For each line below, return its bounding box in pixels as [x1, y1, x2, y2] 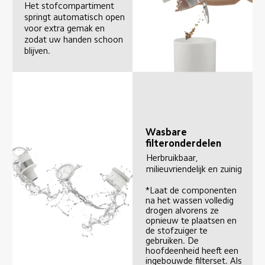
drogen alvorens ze [146, 206, 222, 215]
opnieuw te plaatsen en [146, 216, 240, 225]
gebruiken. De [146, 236, 202, 245]
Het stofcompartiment [24, 1, 117, 11]
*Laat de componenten [146, 186, 240, 195]
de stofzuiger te [146, 226, 211, 235]
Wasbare [145, 127, 189, 138]
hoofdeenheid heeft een [146, 246, 241, 256]
